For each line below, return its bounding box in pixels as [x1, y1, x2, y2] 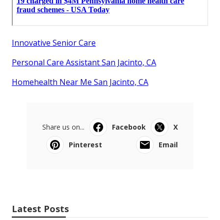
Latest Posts [12, 202, 69, 215]
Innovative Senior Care [12, 37, 96, 48]
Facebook [112, 122, 146, 132]
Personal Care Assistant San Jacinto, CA [12, 56, 156, 68]
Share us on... [42, 122, 84, 132]
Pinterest [69, 139, 102, 149]
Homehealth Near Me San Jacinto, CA [12, 76, 148, 87]
